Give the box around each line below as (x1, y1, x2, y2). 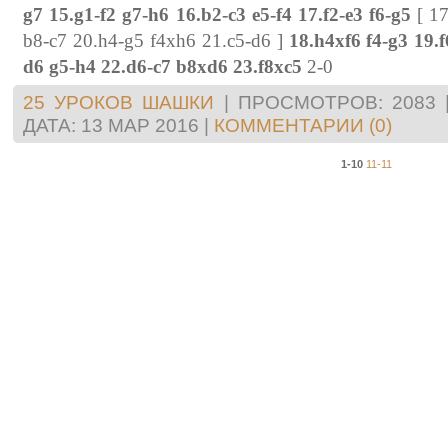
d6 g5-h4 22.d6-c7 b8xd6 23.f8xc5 (23, 55, 302, 77)
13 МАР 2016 (81, 113, 199, 136)
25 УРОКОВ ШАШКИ (23, 90, 215, 113)
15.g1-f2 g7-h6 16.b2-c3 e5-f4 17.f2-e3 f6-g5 (49, 3, 412, 25)
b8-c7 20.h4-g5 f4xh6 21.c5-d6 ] (23, 29, 289, 51)
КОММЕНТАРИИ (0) (214, 113, 392, 136)
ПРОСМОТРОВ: (237, 90, 383, 113)
